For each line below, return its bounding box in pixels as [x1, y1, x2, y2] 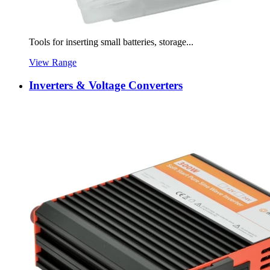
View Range [29, 57, 77, 67]
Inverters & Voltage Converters [29, 79, 183, 92]
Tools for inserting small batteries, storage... [29, 36, 193, 47]
